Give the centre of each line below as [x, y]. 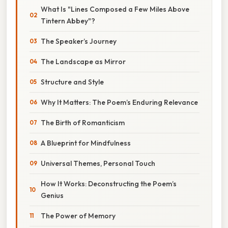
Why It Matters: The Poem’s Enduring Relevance [119, 102]
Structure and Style [72, 82]
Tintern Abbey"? [68, 21]
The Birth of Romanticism [83, 122]
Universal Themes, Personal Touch [98, 163]
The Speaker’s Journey [79, 41]
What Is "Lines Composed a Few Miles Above [115, 9]
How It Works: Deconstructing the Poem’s [109, 183]
